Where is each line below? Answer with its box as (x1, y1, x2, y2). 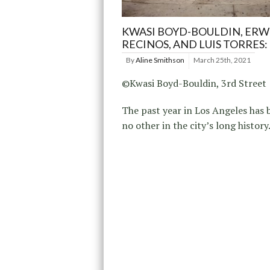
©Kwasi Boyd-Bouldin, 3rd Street (122, 76, 266, 90)
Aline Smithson (136, 55, 184, 64)
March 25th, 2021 (193, 55, 251, 64)
